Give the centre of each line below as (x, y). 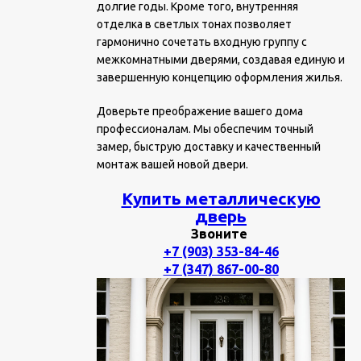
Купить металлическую (221, 198)
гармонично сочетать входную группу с (202, 42)
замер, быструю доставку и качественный (209, 147)
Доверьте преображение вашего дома (200, 111)
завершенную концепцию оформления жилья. (220, 77)
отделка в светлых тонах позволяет (194, 24)
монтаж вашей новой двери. (172, 164)
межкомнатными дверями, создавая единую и (221, 60)
